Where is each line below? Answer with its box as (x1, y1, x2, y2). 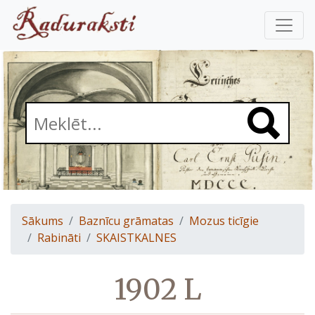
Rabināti (37, 230, 81, 245)
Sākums (22, 213, 63, 229)
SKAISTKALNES (96, 230, 176, 245)
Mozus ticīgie (189, 213, 259, 229)
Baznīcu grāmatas (79, 213, 174, 229)
